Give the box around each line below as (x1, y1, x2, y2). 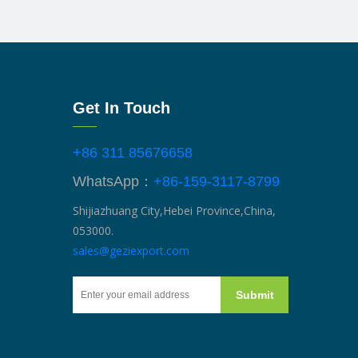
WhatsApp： (73, 173, 153, 189)
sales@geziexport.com (73, 242, 189, 258)
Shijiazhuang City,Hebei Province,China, (73, 202, 276, 218)
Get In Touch (73, 98, 170, 117)
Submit (235, 288, 274, 301)
